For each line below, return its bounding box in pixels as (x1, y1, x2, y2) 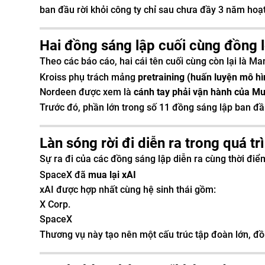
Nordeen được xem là (40, 86, 134, 98)
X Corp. (40, 199, 70, 210)
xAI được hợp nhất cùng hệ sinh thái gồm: (40, 184, 216, 195)
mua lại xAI (88, 169, 136, 180)
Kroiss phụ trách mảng (40, 72, 138, 83)
